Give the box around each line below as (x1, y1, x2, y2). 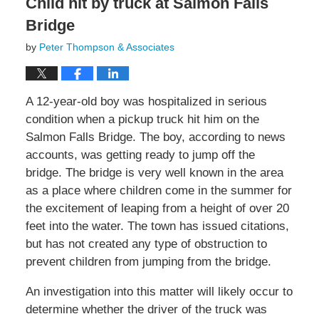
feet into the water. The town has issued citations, (25, 219, 289, 234)
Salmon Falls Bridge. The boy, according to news (25, 130, 286, 145)
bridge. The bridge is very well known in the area (25, 166, 283, 180)
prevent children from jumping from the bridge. (25, 255, 271, 269)
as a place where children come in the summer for (25, 184, 292, 198)
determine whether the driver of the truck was (25, 303, 267, 317)
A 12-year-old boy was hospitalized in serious (25, 95, 267, 109)
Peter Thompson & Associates (38, 41, 174, 53)
